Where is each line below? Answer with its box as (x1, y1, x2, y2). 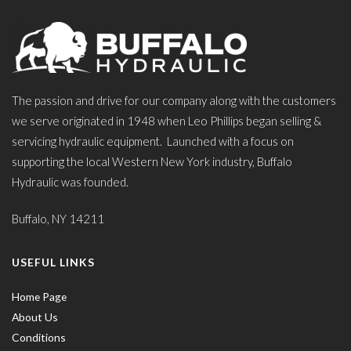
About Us (12, 309, 58, 324)
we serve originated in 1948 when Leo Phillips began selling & (12, 113, 322, 128)
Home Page (12, 289, 67, 303)
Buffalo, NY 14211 (12, 211, 104, 226)
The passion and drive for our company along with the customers (12, 92, 336, 107)
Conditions (12, 330, 66, 344)
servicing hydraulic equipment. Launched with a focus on (12, 133, 294, 148)
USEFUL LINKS (12, 255, 95, 269)
